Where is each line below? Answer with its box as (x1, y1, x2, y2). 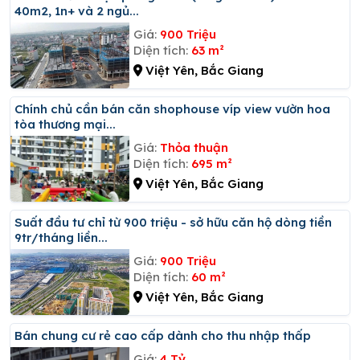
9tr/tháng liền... (14, 229, 108, 245)
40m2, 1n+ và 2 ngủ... (14, 2, 139, 18)
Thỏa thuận (159, 139, 228, 155)
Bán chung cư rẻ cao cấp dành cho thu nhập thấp (22, 327, 311, 343)
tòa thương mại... (14, 116, 116, 132)
